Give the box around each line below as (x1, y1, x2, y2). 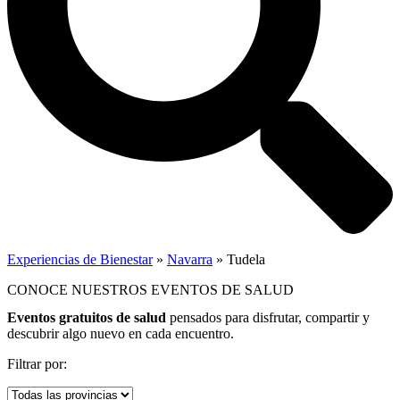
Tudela (227, 251, 265, 267)
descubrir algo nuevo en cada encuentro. (7, 325, 234, 341)
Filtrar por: (7, 355, 67, 371)
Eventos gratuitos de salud (7, 309, 166, 325)
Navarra (167, 251, 212, 267)
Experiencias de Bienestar (7, 251, 153, 267)
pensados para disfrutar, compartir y (166, 309, 370, 325)
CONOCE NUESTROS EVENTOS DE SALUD (7, 281, 294, 297)
